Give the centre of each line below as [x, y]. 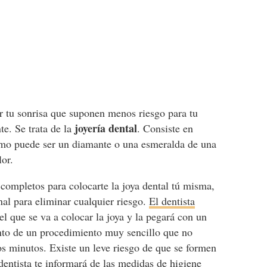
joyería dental [106, 128]
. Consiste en [165, 128]
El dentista [172, 201]
